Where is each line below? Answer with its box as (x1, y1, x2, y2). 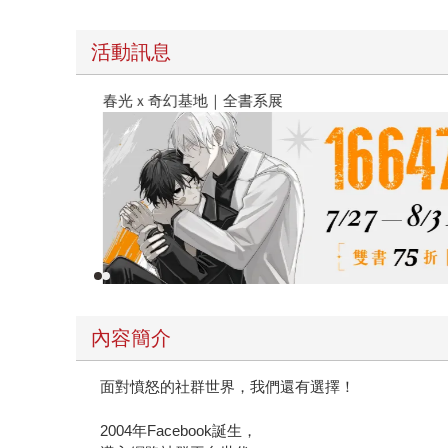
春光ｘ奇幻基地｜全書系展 (110, 91, 291, 109)
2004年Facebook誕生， (100, 421, 258, 439)
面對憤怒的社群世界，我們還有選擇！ (100, 377, 356, 395)
